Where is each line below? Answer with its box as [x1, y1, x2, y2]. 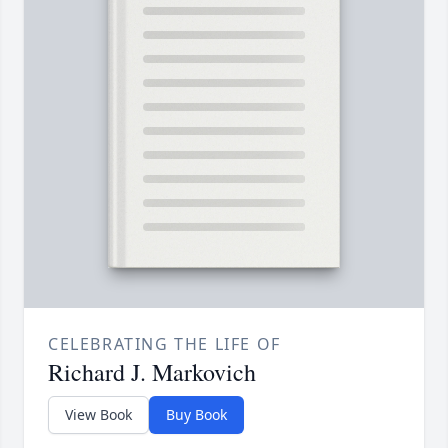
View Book [65, 405, 132, 425]
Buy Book [166, 405, 227, 425]
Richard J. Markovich [48, 356, 256, 389]
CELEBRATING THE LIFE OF [48, 333, 281, 356]
